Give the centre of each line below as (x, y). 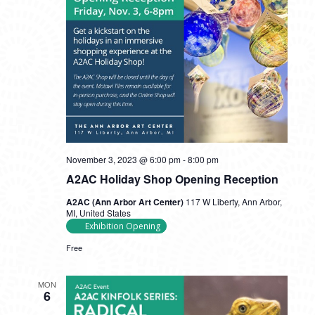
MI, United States (98, 213)
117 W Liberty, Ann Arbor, (233, 201)
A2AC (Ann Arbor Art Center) (126, 202)
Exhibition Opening (122, 226)
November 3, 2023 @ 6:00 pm (123, 159)
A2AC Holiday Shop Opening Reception (172, 179)
